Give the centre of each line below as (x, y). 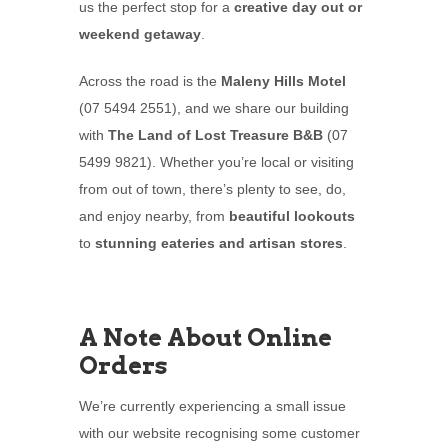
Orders (123, 366)
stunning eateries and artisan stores (219, 243)
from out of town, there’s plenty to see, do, (212, 189)
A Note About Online (205, 338)
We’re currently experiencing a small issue (212, 406)
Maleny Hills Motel (283, 81)
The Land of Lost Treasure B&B (215, 135)
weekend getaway (140, 34)
